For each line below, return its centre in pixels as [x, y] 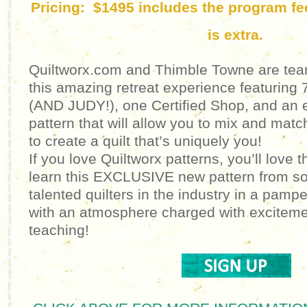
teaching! [59, 230]
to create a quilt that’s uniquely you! [147, 141]
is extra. [236, 35]
